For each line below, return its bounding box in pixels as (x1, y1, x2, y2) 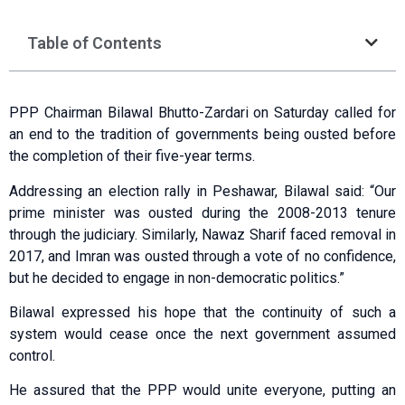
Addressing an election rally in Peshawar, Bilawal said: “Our (9, 182, 396, 200)
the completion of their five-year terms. (9, 147, 255, 165)
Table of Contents (27, 33, 162, 52)
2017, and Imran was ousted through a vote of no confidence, (9, 247, 396, 265)
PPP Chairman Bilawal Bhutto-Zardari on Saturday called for (9, 104, 396, 122)
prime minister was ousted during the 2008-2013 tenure (9, 203, 396, 221)
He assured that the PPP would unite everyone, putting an (9, 381, 396, 400)
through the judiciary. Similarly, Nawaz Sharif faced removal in (9, 225, 396, 243)
